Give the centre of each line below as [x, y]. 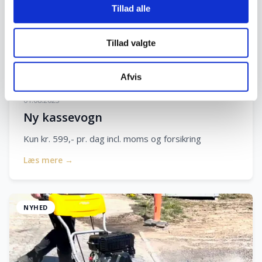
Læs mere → [48, 160]
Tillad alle [131, 8]
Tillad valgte [131, 43]
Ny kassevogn [63, 117]
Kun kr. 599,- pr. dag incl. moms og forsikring [112, 138]
